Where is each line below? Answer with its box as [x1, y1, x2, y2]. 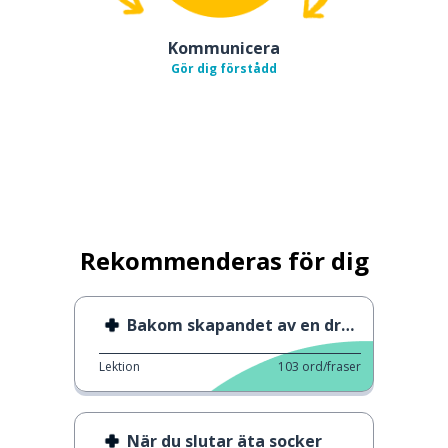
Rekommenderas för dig [79, 243, 369, 277]
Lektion [99, 357, 140, 375]
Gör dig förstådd [171, 59, 277, 77]
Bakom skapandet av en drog [127, 313, 341, 336]
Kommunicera [168, 36, 280, 59]
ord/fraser [302, 357, 361, 375]
